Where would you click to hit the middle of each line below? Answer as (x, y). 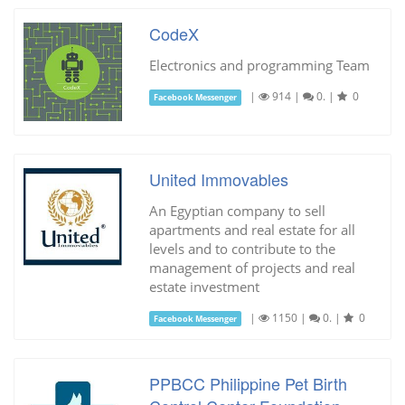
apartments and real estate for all (252, 229)
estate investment (204, 286)
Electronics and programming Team (259, 65)
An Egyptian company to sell (237, 210)
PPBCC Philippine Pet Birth (248, 383)
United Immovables (218, 179)
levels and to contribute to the (242, 248)
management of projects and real (252, 267)
